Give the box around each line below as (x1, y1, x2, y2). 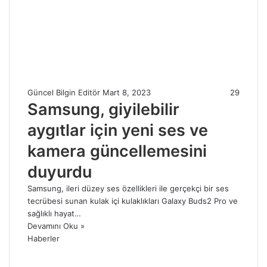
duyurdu (27, 162, 92, 182)
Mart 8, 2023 (103, 88, 151, 98)
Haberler (27, 234, 60, 244)
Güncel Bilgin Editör (27, 88, 100, 98)
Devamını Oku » (27, 221, 85, 231)
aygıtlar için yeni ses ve (27, 120, 208, 141)
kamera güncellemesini (27, 141, 207, 162)
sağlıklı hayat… (27, 209, 81, 219)
